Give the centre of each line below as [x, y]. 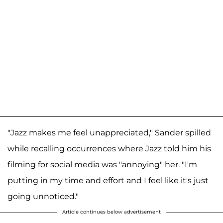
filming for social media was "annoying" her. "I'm [102, 165]
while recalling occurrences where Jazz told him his [109, 149]
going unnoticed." [43, 197]
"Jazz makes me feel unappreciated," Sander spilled [109, 133]
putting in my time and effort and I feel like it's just [108, 181]
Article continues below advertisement [111, 212]
